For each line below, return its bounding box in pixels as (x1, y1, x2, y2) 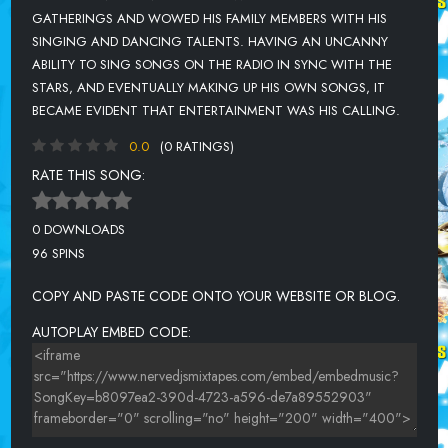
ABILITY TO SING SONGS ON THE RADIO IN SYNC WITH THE (31, 54, 392, 74)
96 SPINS (31, 244, 85, 264)
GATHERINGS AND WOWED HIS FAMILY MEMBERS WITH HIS (31, 8, 387, 28)
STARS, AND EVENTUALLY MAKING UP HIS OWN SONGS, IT (31, 77, 385, 97)
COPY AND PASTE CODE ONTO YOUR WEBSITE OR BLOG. (31, 286, 400, 307)
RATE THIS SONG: (31, 164, 145, 185)
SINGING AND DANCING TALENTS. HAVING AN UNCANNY (31, 31, 388, 51)
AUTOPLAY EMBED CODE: (31, 322, 191, 343)
